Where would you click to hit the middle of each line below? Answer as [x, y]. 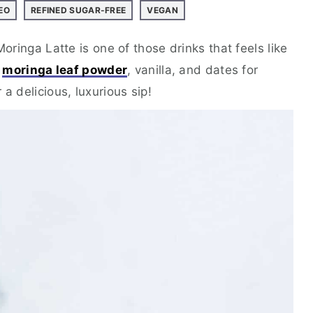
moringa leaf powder [65, 70]
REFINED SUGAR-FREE [78, 10]
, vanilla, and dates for [193, 70]
